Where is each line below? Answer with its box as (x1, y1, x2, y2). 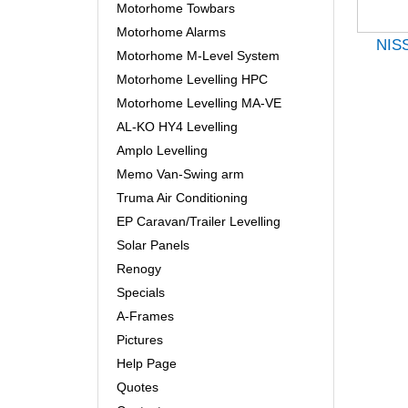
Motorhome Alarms (117, 25, 226, 40)
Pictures (117, 332, 163, 348)
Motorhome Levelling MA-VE (117, 96, 281, 111)
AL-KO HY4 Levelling (117, 119, 238, 135)
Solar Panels (117, 238, 189, 253)
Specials (117, 285, 165, 301)
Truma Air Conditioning (117, 190, 248, 206)
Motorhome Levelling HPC (117, 72, 268, 87)
